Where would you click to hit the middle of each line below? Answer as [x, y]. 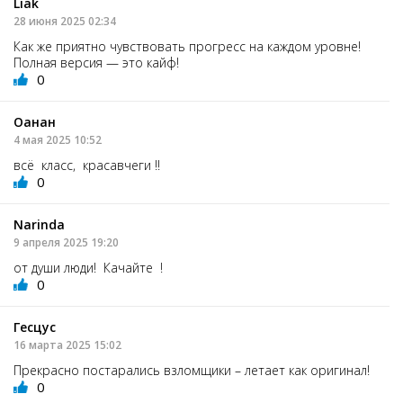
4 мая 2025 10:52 [58, 139]
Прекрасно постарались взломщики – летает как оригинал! [192, 370]
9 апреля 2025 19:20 [66, 242]
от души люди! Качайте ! [88, 267]
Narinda [39, 224]
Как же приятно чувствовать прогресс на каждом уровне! [187, 46]
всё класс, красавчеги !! [87, 165]
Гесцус [35, 327]
